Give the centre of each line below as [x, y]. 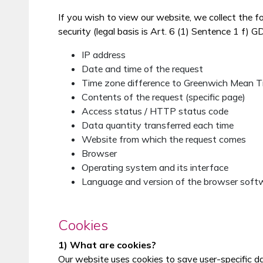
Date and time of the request [142, 69]
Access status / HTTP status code [155, 111]
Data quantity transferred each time [157, 125]
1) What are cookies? [107, 245]
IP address [103, 55]
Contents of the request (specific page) [163, 97]
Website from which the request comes [163, 139]
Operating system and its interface [155, 167]
